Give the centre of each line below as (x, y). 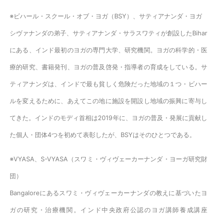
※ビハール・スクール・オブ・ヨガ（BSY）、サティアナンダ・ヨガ (106, 16)
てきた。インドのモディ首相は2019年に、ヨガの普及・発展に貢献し (108, 118)
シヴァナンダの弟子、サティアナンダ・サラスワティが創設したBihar (108, 33)
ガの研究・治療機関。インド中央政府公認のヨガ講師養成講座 (108, 210)
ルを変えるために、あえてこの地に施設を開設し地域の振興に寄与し (108, 101)
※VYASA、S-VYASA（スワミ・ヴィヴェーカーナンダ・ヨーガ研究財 (108, 159)
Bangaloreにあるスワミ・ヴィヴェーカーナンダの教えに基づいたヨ (108, 193)
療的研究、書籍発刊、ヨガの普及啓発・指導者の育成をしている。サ (108, 67)
